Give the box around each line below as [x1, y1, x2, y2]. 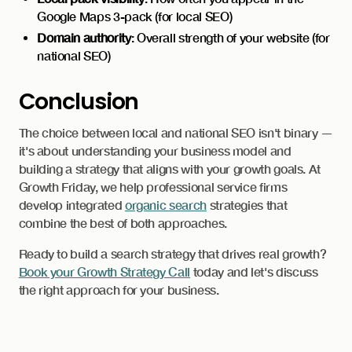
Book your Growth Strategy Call [18, 264, 190, 279]
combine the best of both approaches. [18, 215, 227, 230]
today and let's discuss [190, 264, 318, 279]
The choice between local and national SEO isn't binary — [18, 125, 333, 140]
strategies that [206, 197, 288, 212]
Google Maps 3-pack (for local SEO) [37, 9, 233, 24]
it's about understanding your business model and [18, 143, 291, 158]
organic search [124, 197, 207, 212]
